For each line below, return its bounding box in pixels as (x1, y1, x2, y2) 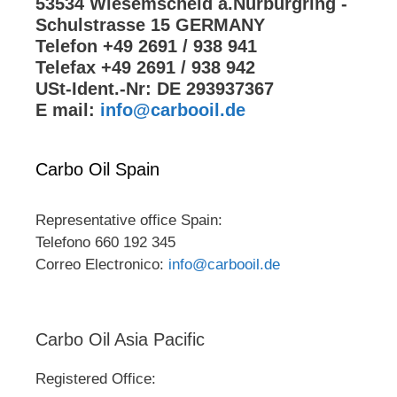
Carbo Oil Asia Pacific (35, 329, 205, 349)
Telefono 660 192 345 (35, 233, 175, 251)
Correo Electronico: (35, 255, 168, 273)
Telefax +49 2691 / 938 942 (35, 57, 255, 77)
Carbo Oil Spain (35, 159, 160, 179)
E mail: (35, 99, 100, 120)
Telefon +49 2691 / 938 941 (35, 35, 257, 56)
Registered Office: (35, 370, 156, 387)
